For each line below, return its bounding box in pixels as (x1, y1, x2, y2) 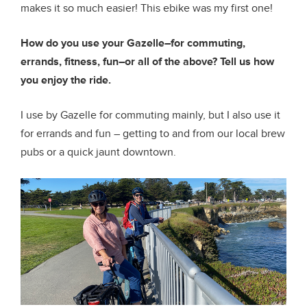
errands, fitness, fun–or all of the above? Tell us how (21, 54, 274, 69)
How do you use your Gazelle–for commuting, (21, 36, 245, 50)
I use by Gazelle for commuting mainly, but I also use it (21, 108, 280, 122)
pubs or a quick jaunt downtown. (21, 145, 176, 159)
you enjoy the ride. (21, 73, 111, 87)
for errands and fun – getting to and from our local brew (21, 126, 285, 140)
